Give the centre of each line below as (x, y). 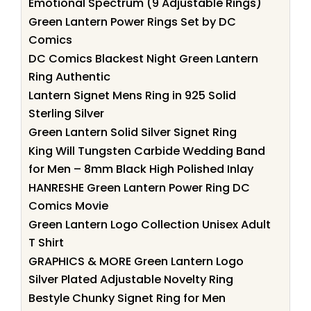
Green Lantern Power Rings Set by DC (132, 22)
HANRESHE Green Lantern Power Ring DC (139, 187)
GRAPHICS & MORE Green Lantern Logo (136, 261)
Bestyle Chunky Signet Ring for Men (127, 298)
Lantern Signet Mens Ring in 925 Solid (132, 95)
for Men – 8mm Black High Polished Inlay (141, 169)
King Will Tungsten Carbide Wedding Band (147, 151)
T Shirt (46, 242)
